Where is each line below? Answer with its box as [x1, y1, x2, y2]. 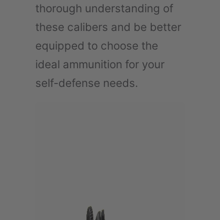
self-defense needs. [35, 76, 138, 89]
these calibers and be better [35, 20, 181, 33]
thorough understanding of [35, 1, 173, 15]
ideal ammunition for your [35, 57, 165, 71]
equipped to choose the [35, 38, 158, 52]
